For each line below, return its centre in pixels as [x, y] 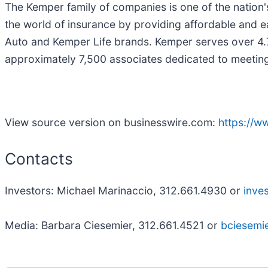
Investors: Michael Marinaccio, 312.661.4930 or [124, 191]
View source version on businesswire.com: [112, 122]
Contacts [39, 158]
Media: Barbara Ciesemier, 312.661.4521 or [113, 226]
